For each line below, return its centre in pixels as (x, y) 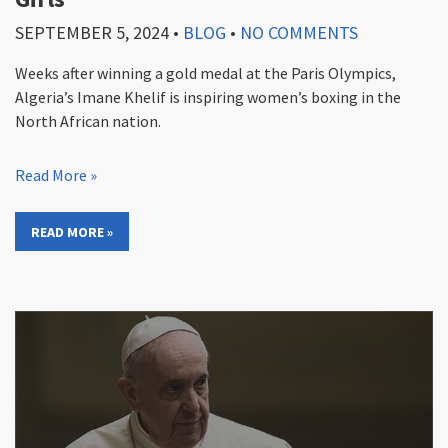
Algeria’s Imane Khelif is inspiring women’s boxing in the (208, 97)
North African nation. (88, 121)
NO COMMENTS (299, 33)
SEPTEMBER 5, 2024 (92, 33)
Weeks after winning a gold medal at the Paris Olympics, (205, 73)
